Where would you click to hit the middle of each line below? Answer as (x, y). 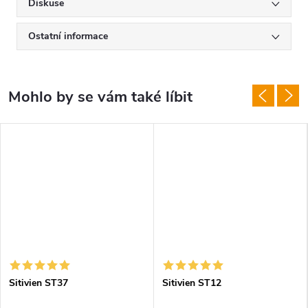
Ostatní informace (68, 36)
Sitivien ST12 (192, 283)
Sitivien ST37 (38, 283)
